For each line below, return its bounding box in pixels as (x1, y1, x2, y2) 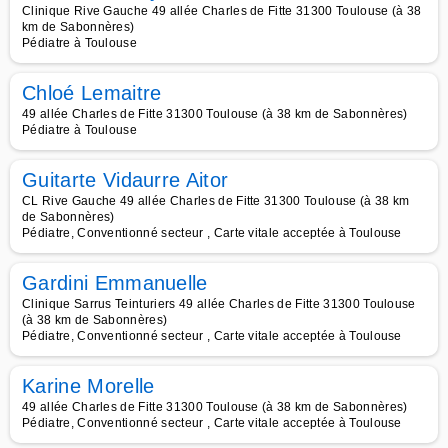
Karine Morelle (22, 375, 155, 397)
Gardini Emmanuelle (22, 272, 208, 294)
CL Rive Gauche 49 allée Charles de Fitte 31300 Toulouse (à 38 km (22, 194, 410, 208)
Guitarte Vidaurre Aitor (22, 169, 229, 191)
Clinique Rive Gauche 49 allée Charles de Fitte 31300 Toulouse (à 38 (22, 4, 422, 18)
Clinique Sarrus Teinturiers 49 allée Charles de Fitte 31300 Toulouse (22, 297, 416, 311)
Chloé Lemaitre (22, 82, 162, 104)
